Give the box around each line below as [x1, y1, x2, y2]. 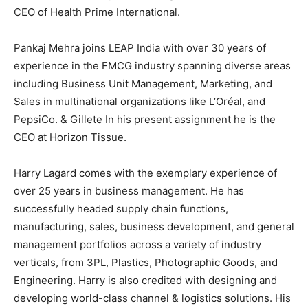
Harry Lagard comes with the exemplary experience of [14, 166, 277, 180]
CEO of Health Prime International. [14, 5, 180, 19]
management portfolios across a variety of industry [14, 238, 261, 252]
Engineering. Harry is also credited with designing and [14, 274, 277, 287]
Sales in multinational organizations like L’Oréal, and [14, 95, 265, 109]
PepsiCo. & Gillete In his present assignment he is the [14, 113, 276, 126]
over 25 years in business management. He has [14, 184, 244, 198]
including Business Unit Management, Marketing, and [14, 77, 272, 91]
